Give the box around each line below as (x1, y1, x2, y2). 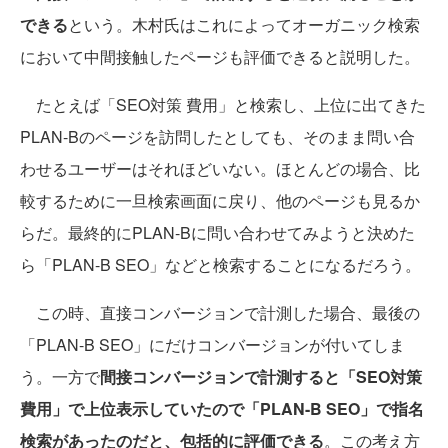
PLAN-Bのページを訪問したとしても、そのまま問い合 (20, 125, 415, 148)
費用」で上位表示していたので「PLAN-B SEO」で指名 (20, 397, 424, 420)
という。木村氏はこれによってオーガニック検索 (68, 13, 420, 36)
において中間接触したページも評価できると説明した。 (20, 45, 420, 68)
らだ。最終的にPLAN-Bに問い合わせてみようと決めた (20, 221, 415, 244)
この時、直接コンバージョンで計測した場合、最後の (20, 301, 420, 324)
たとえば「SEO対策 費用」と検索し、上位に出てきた (20, 93, 426, 116)
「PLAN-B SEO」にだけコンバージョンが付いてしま (20, 333, 405, 356)
